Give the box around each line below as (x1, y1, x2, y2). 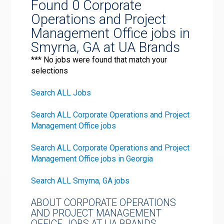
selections (31, 65, 68, 75)
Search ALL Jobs (31, 87, 91, 97)
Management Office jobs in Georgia (31, 153, 153, 163)
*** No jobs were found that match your (31, 54, 167, 64)
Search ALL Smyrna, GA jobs (31, 175, 130, 185)
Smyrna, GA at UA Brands (31, 39, 180, 55)
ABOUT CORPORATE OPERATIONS (31, 196, 176, 208)
